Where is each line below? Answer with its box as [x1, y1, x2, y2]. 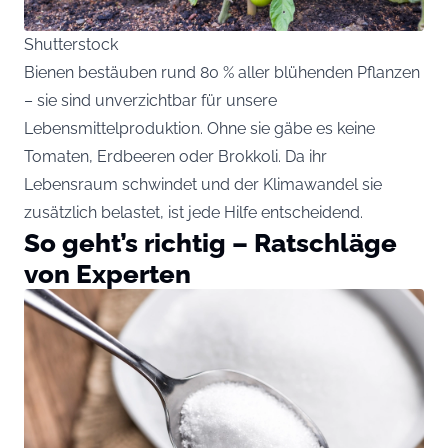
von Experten [24, 258, 191, 290]
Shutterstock [24, 35, 118, 55]
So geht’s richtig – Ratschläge [24, 227, 397, 259]
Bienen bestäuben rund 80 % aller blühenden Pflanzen [24, 63, 420, 83]
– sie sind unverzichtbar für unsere [24, 91, 277, 111]
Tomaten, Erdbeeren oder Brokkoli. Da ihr [24, 147, 327, 167]
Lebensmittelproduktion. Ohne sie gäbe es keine [24, 119, 375, 139]
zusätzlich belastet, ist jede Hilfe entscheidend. [24, 203, 363, 223]
